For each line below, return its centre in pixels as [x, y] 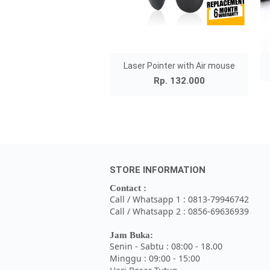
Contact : [128, 188]
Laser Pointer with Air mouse [179, 65]
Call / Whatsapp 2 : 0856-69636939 [179, 211]
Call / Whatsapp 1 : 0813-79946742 [179, 199]
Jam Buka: [131, 235]
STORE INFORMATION [158, 170]
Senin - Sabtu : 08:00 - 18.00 [166, 246]
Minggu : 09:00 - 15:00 [155, 258]
